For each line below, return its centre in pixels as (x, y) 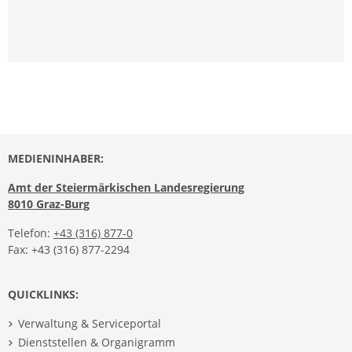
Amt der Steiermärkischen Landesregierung (126, 187)
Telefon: (31, 233)
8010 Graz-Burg (49, 204)
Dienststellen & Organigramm (96, 343)
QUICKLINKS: (43, 294)
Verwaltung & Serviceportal (89, 323)
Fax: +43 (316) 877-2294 (69, 249)
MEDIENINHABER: (56, 158)
